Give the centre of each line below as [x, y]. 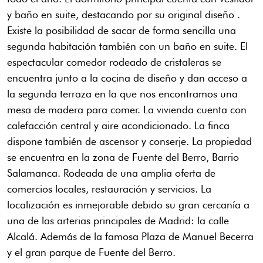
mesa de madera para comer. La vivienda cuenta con [127, 110]
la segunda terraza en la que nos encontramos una [122, 94]
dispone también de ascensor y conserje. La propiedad [129, 141]
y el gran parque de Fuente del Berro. [91, 252]
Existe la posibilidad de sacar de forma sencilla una [122, 31]
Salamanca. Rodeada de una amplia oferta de [111, 173]
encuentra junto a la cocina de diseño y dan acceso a [127, 78]
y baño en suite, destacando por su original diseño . [124, 15]
